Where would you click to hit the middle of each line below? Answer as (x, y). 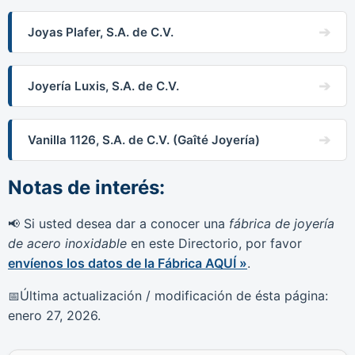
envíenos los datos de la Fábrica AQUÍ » (128, 263)
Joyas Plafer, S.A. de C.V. (101, 32)
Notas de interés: (86, 188)
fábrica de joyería (282, 223)
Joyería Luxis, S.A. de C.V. (103, 86)
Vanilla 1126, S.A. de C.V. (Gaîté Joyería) (144, 140)
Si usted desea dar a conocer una (124, 223)
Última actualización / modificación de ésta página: (174, 295)
